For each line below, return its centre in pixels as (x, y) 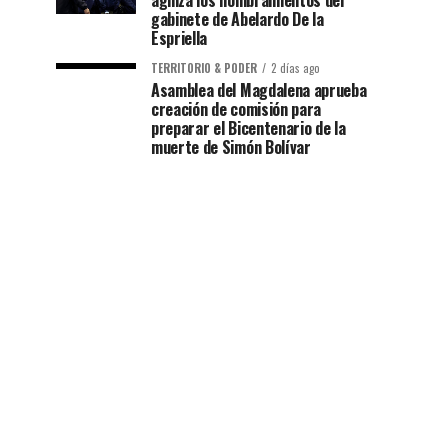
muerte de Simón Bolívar (231, 147)
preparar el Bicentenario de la (248, 128)
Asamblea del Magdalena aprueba (259, 90)
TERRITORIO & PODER (204, 68)
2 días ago (295, 68)
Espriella (179, 38)
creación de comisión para (236, 109)
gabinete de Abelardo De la (237, 19)
